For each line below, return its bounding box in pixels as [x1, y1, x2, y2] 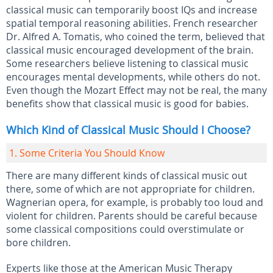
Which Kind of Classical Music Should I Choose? [6, 122, 250, 137]
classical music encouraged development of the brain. [6, 43, 253, 57]
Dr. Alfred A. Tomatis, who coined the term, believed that [6, 30, 265, 43]
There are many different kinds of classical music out [6, 169, 247, 182]
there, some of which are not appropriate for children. [6, 182, 255, 196]
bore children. [6, 236, 71, 249]
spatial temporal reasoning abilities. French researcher [6, 16, 258, 30]
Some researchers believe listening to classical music [6, 57, 249, 70]
